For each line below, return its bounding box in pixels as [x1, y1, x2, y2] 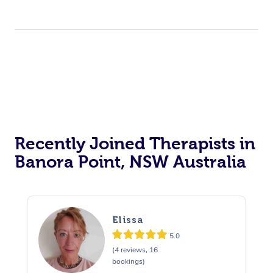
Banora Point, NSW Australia [15, 152, 246, 171]
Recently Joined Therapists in [15, 133, 255, 153]
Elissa [112, 214, 144, 226]
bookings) [112, 257, 145, 267]
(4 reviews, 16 [112, 245, 158, 255]
